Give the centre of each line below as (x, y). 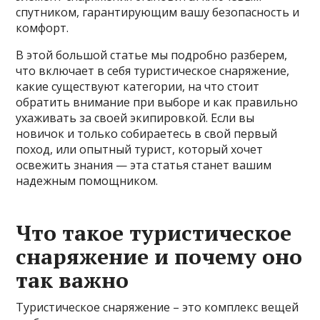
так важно (72, 280)
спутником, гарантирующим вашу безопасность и (158, 12)
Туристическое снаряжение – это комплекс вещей (157, 307)
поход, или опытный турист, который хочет (140, 150)
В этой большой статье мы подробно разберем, (152, 55)
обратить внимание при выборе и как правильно (157, 102)
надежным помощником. (87, 181)
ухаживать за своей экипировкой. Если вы (135, 118)
